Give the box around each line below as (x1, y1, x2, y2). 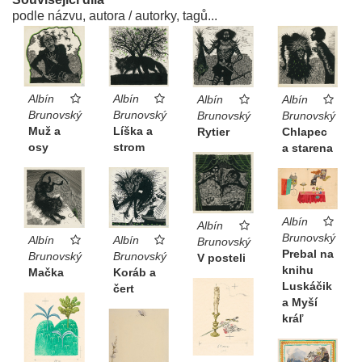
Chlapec (281, 124, 327, 138)
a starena (281, 141, 333, 154)
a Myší (281, 296, 318, 309)
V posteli (197, 250, 246, 264)
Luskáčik (281, 280, 332, 293)
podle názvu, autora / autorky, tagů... (12, 9, 217, 23)
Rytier (197, 124, 229, 138)
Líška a (112, 124, 153, 137)
